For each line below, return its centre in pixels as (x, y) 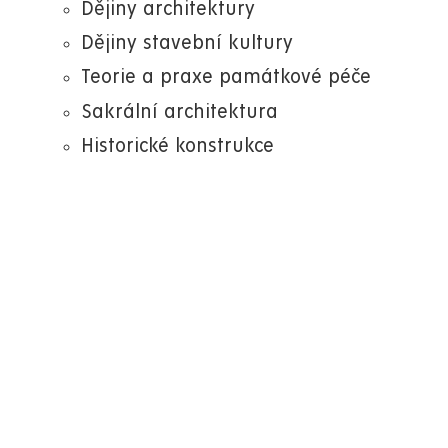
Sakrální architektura (179, 112)
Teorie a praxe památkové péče (226, 78)
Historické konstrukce (177, 146)
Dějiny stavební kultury (187, 44)
